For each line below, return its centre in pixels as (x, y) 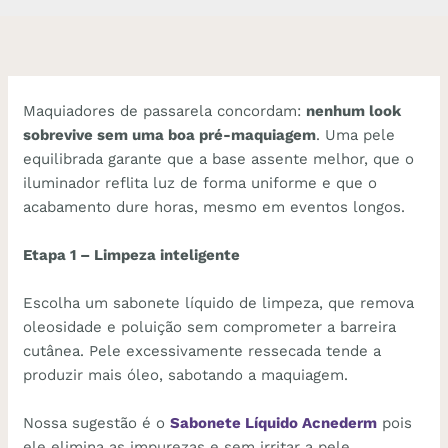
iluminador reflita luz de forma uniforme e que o (200, 182)
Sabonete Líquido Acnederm (274, 422)
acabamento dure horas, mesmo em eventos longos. (214, 206)
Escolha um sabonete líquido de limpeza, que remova (219, 302)
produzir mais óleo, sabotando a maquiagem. (186, 374)
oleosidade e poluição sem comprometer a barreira (210, 326)
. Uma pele (356, 134)
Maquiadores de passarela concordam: (165, 110)
